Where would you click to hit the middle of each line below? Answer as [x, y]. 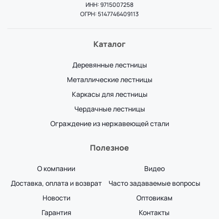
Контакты [154, 213]
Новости [56, 198]
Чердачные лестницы [109, 109]
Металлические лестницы [109, 80]
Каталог [109, 44]
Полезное [109, 148]
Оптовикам [154, 198]
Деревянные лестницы [109, 65]
